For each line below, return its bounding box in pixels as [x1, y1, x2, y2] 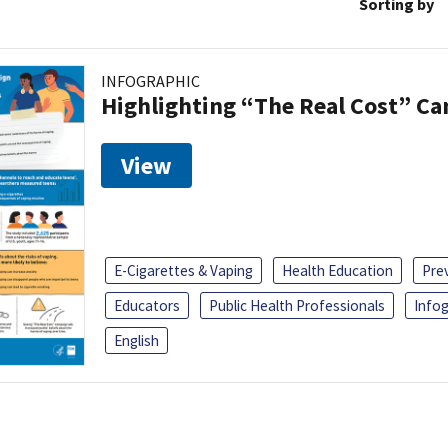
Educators [114, 296, 180, 316]
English [114, 331, 159, 351]
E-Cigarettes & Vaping [114, 261, 253, 281]
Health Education [282, 261, 393, 281]
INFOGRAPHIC [101, 70, 200, 91]
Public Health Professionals [209, 296, 385, 316]
